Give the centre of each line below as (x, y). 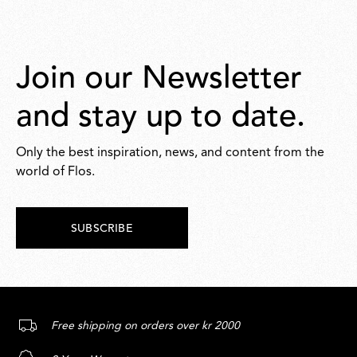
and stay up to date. (161, 118)
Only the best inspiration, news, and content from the (170, 153)
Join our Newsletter (159, 80)
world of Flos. (55, 172)
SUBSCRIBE (102, 229)
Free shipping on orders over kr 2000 (145, 326)
